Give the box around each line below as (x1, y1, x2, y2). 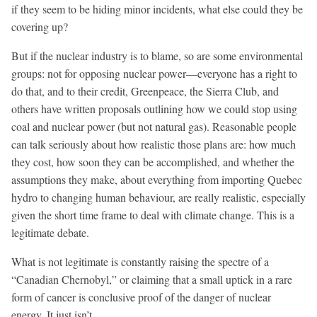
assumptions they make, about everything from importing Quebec (11, 171, 302, 187)
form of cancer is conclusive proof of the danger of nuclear (11, 289, 271, 304)
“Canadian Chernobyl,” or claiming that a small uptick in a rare (11, 271, 292, 287)
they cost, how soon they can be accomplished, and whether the (11, 154, 294, 169)
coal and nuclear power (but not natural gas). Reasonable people (11, 118, 296, 134)
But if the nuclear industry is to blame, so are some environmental (11, 47, 303, 63)
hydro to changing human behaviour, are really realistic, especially (11, 189, 306, 204)
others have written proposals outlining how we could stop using (11, 100, 297, 116)
